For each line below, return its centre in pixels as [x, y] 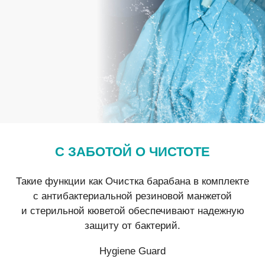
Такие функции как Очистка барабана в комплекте [132, 181]
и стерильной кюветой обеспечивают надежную [132, 211]
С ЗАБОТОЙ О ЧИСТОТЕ [132, 151]
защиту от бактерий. [132, 225]
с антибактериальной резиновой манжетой [132, 196]
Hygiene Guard [132, 251]
